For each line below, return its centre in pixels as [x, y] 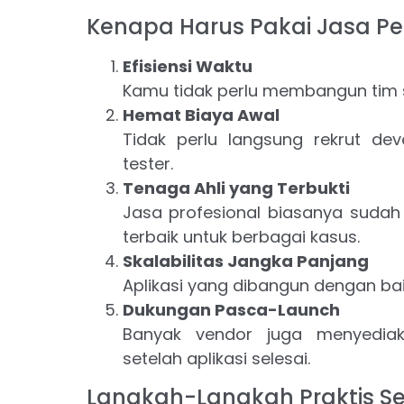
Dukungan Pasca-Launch [231, 310]
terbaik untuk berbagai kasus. [241, 237]
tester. [147, 164]
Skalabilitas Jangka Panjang [245, 262]
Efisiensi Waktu [187, 67]
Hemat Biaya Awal [201, 115]
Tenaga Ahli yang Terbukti [236, 188]
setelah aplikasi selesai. [216, 359]
